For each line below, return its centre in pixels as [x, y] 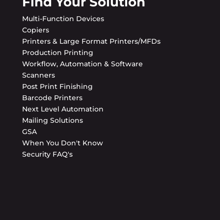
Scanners [38, 75]
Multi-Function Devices [63, 18]
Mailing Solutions [52, 120]
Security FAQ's [47, 154]
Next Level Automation [63, 109]
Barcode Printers [52, 97]
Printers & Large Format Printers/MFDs [91, 41]
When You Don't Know [62, 143]
